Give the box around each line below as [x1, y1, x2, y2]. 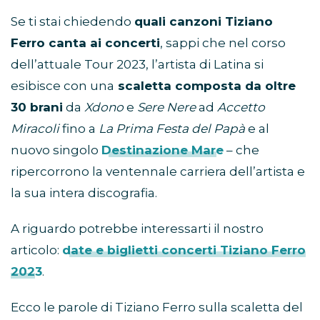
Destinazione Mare [101, 143, 224, 158]
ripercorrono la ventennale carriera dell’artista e [11, 164, 305, 179]
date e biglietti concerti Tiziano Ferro [62, 243, 306, 258]
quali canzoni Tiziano [134, 14, 273, 29]
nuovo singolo [11, 143, 101, 158]
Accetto [217, 100, 265, 115]
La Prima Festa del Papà [99, 121, 245, 136]
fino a [59, 121, 99, 136]
